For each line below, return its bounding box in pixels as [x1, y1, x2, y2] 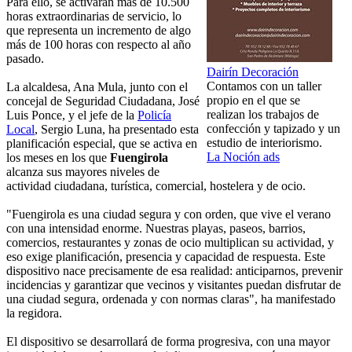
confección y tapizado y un [207, 122, 340, 136]
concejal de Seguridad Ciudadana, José [6, 94, 200, 108]
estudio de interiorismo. [207, 136, 322, 150]
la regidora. [6, 306, 62, 321]
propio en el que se [207, 93, 300, 108]
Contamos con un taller [207, 79, 321, 93]
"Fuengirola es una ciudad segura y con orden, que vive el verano [6, 207, 331, 222]
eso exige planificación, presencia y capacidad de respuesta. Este [6, 250, 325, 264]
